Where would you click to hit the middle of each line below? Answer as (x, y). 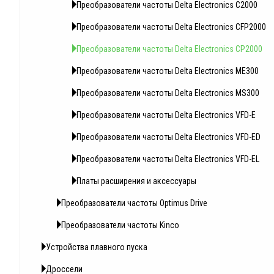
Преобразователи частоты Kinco (120, 225)
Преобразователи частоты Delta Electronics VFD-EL (168, 159)
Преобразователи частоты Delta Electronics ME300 (168, 71)
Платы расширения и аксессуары (136, 181)
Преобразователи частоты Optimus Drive (134, 203)
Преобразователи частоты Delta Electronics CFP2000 (171, 27)
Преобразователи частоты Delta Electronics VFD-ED (168, 137)
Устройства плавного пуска (97, 247)
